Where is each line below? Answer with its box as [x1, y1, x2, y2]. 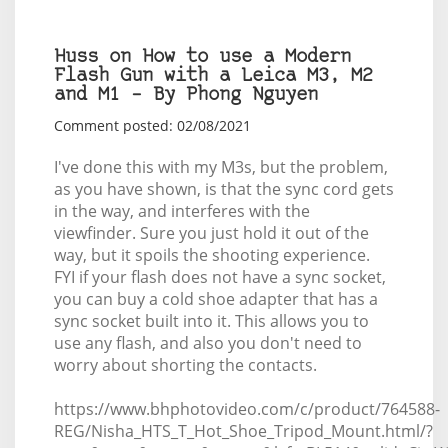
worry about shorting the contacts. [53, 353, 317, 376]
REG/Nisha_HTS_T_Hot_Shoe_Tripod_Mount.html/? [53, 419, 433, 442]
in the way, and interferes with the [53, 199, 310, 222]
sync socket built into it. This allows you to [53, 309, 369, 332]
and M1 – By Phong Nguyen [53, 85, 318, 105]
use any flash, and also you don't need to [53, 331, 362, 354]
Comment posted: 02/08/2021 [53, 115, 251, 135]
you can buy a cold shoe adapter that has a [53, 287, 378, 310]
